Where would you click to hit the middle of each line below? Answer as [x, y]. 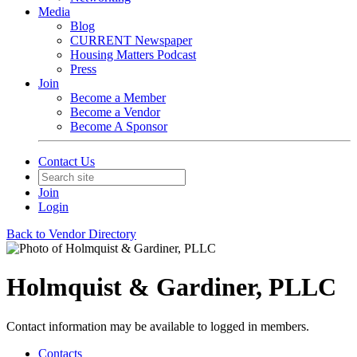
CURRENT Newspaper [131, 40]
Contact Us [67, 161]
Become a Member [118, 98]
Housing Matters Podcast [133, 55]
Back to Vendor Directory [71, 234]
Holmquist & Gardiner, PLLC [171, 287]
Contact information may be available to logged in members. [158, 326]
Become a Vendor [115, 112]
